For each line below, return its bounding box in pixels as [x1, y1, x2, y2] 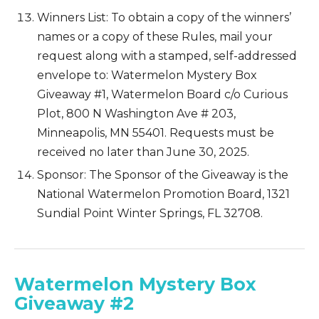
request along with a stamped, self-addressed [37, 48, 297, 63]
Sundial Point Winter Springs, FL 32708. [37, 206, 263, 221]
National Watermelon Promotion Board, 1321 [37, 187, 290, 202]
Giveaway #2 [14, 293, 134, 315]
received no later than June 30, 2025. [37, 145, 249, 159]
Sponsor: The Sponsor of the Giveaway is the [37, 168, 288, 182]
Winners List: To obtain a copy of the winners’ [37, 10, 291, 24]
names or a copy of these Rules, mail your [37, 29, 273, 43]
